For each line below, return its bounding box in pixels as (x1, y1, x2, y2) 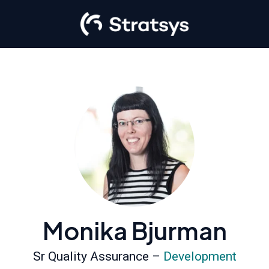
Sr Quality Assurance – (32, 249, 163, 264)
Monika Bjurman (42, 215, 227, 246)
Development (163, 249, 237, 264)
